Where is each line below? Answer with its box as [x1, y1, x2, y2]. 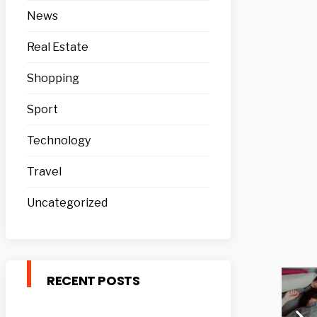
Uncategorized [27, 195, 108, 209]
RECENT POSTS [47, 271, 140, 289]
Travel [27, 164, 62, 178]
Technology [27, 133, 91, 147]
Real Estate [27, 40, 88, 54]
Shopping [27, 71, 79, 85]
